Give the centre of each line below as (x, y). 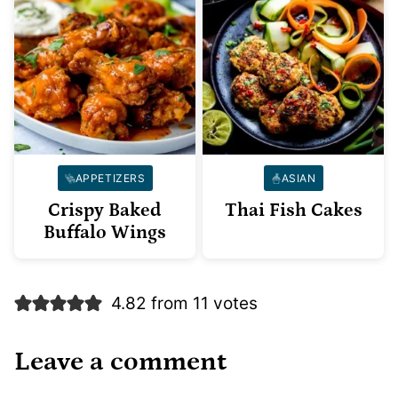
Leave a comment (120, 362)
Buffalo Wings (105, 233)
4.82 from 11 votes (184, 304)
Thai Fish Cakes (293, 211)
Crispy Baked (105, 211)
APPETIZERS (110, 179)
